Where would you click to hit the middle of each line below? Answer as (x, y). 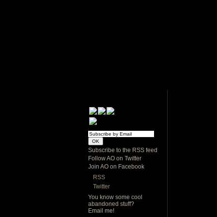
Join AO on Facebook (116, 167)
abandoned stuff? (111, 204)
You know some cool (115, 197)
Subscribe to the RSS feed (123, 150)
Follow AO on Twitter (115, 158)
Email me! (101, 211)
